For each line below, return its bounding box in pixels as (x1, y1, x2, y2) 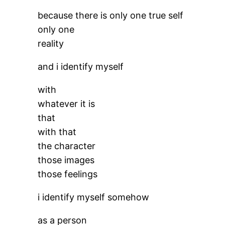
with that (38, 127, 77, 137)
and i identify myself (38, 61, 124, 72)
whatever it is (38, 98, 95, 109)
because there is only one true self (38, 10, 184, 21)
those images (38, 155, 95, 165)
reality (38, 38, 64, 49)
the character (38, 141, 96, 151)
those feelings (38, 169, 98, 179)
